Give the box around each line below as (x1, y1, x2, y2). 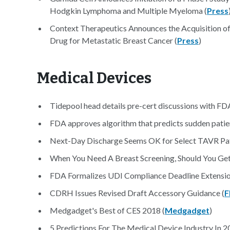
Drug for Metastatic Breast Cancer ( (50, 35, 177, 45)
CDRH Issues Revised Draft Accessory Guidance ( (50, 188, 224, 198)
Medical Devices (37, 69, 151, 87)
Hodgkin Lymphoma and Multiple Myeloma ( (50, 6, 207, 15)
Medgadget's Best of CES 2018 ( (50, 205, 165, 215)
